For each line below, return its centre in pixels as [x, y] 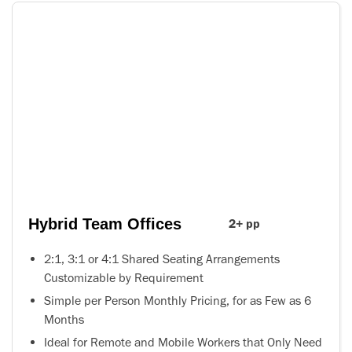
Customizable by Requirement [124, 277]
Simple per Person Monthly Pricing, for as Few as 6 [178, 300]
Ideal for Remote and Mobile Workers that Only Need [183, 342]
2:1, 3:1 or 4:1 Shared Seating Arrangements [162, 258]
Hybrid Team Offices [105, 224]
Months [64, 319]
